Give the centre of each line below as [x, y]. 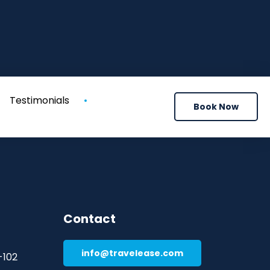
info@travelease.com [132, 253]
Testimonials [39, 100]
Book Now [216, 107]
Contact [89, 219]
